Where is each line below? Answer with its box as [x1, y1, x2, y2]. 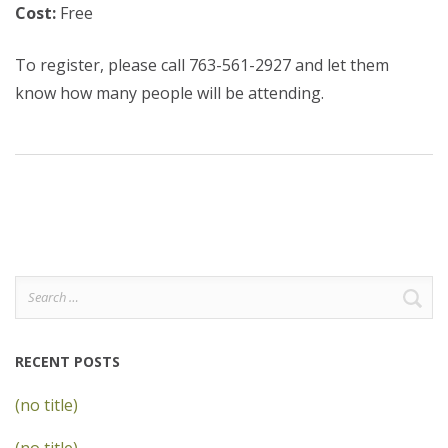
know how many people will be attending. [15, 82, 324, 104]
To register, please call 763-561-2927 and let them [15, 54, 389, 76]
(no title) [15, 394, 78, 416]
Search [14, 278, 65, 300]
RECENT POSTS [15, 352, 120, 371]
